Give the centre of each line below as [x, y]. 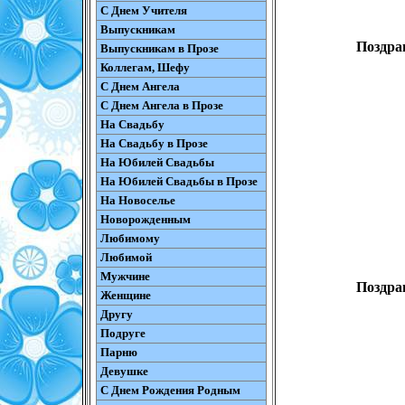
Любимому [130, 238]
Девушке [124, 371]
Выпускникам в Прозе [159, 48]
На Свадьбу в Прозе [154, 143]
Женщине [125, 295]
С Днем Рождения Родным [170, 390]
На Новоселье [137, 200]
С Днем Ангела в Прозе [161, 105]
